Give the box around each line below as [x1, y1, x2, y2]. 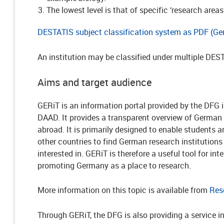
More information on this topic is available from [37, 184, 209, 195]
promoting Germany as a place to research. [37, 160, 191, 171]
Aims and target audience [37, 75, 152, 89]
